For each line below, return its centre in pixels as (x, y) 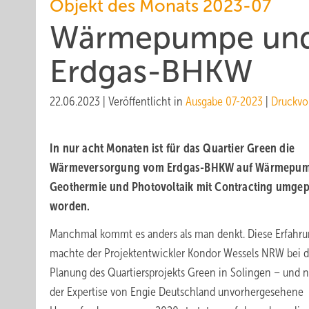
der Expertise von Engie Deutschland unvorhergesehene (177, 292)
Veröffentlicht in (147, 101)
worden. (70, 206)
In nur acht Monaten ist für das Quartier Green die (172, 148)
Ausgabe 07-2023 (224, 101)
